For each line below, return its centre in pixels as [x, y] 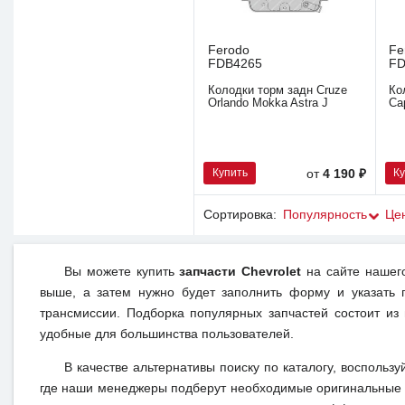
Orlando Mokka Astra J [268, 103]
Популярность [325, 214]
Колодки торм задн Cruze [277, 90]
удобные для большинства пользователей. [166, 334]
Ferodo [228, 51]
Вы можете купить [122, 272]
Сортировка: [240, 214]
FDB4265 [235, 64]
